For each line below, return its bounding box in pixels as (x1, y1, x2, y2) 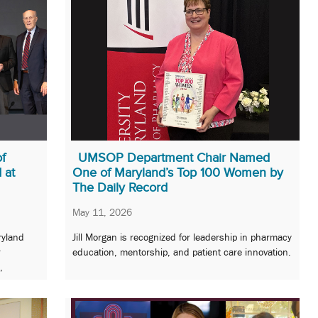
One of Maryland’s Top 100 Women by (72, 165, 283, 180)
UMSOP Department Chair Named (78, 150, 270, 165)
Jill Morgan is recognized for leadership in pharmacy (72, 231, 292, 243)
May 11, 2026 (72, 206, 132, 218)
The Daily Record (72, 180, 168, 194)
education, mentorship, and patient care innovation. (72, 246, 291, 258)
